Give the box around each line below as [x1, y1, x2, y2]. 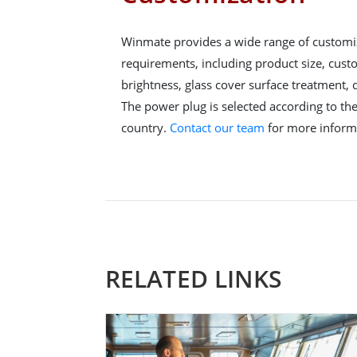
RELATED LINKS [105, 262, 283, 296]
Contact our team [170, 120, 265, 136]
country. [121, 120, 170, 136]
